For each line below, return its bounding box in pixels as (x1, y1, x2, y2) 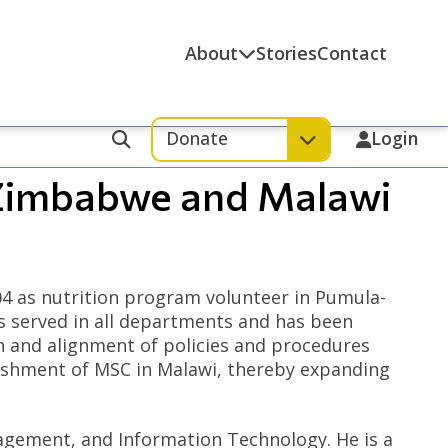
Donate (165, 125, 228, 150)
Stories (256, 40, 318, 65)
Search (111, 149, 173, 175)
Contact (317, 40, 388, 65)
